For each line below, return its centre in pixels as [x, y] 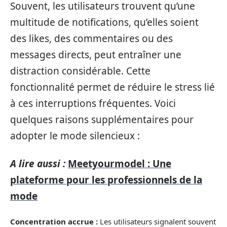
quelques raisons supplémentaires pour [102, 120]
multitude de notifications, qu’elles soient [104, 22]
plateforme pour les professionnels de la [106, 180]
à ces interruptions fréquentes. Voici [93, 103]
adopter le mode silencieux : [75, 136]
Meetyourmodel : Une [120, 163]
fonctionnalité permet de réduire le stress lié [112, 87]
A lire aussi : [38, 163]
